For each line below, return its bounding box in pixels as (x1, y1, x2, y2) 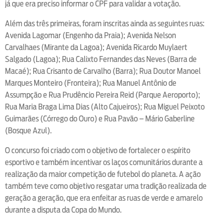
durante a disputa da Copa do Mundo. (5, 205, 121, 215)
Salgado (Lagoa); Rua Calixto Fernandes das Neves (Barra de (5, 54, 197, 64)
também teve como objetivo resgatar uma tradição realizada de (5, 181, 207, 191)
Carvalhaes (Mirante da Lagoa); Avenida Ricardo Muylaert (5, 42, 187, 52)
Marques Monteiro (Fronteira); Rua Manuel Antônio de (5, 78, 176, 88)
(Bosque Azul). (5, 125, 52, 135)
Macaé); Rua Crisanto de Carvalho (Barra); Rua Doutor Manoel (5, 66, 201, 76)
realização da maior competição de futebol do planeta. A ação (5, 169, 201, 179)
